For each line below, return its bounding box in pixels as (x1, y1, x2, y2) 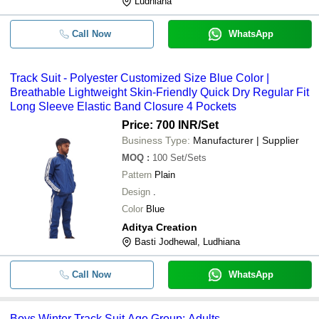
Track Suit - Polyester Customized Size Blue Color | (10, 72, 269, 84)
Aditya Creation (122, 221, 197, 233)
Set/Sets (170, 152, 206, 163)
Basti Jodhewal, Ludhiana (135, 236, 240, 247)
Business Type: (122, 135, 190, 146)
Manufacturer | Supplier (193, 135, 299, 146)
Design (122, 187, 150, 197)
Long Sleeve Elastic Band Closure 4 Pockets (10, 100, 236, 113)
